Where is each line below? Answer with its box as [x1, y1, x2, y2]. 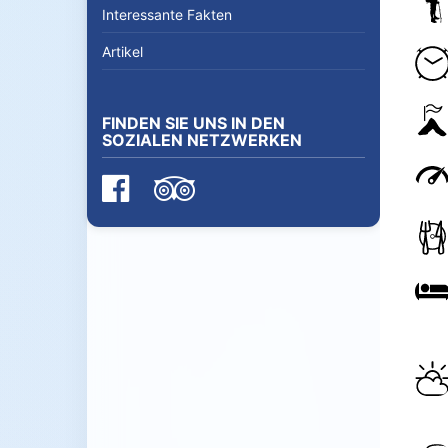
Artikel [102, 43, 143, 60]
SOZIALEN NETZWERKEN [102, 130, 302, 150]
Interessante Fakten [102, 6, 232, 23]
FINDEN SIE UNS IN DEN [102, 113, 285, 133]
